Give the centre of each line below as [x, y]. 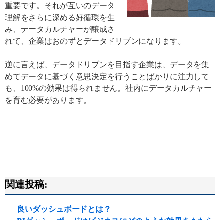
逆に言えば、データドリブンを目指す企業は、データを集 [107, 64]
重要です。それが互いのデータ [60, 5]
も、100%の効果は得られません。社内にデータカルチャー [108, 88]
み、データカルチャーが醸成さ [60, 29]
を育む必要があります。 [48, 100]
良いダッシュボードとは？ [64, 209]
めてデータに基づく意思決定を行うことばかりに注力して [107, 76]
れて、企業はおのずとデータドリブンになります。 [95, 41]
